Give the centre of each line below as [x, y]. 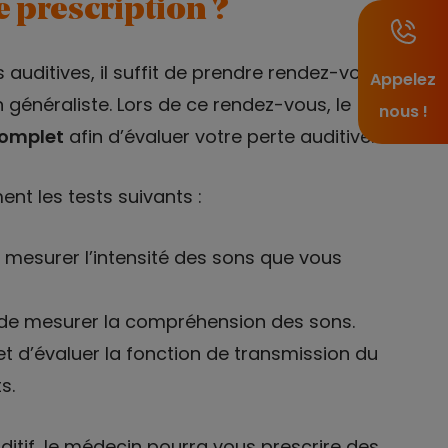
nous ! [403, 111]
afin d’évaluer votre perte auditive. [218, 136]
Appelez [403, 79]
